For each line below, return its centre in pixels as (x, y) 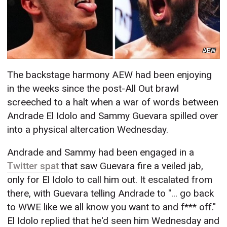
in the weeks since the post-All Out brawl (93, 89)
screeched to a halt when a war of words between (113, 102)
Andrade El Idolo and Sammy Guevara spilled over (113, 116)
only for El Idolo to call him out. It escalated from (110, 180)
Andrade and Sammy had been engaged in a (101, 153)
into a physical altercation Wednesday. (88, 130)
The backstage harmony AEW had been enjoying (110, 75)
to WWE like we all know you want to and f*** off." (112, 207)
